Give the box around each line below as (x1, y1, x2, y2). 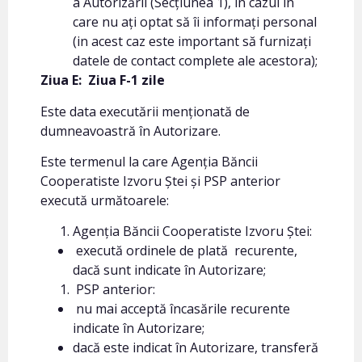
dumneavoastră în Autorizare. (40, 121, 221, 140)
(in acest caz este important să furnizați (73, 32, 311, 51)
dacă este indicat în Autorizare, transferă (73, 339, 318, 357)
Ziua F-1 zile (88, 71, 165, 90)
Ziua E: (40, 71, 85, 90)
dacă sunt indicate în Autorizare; (73, 261, 266, 280)
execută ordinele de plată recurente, (73, 242, 297, 260)
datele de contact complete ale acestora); (73, 52, 318, 70)
